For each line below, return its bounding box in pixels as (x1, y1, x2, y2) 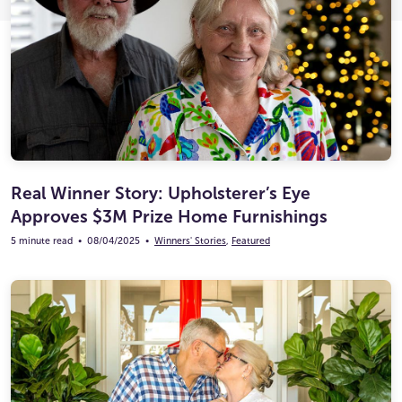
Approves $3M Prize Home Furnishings (11, 205, 328, 227)
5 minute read (11, 234, 73, 247)
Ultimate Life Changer (138, 2, 264, 17)
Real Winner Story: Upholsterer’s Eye (11, 182, 310, 204)
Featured (232, 234, 270, 247)
